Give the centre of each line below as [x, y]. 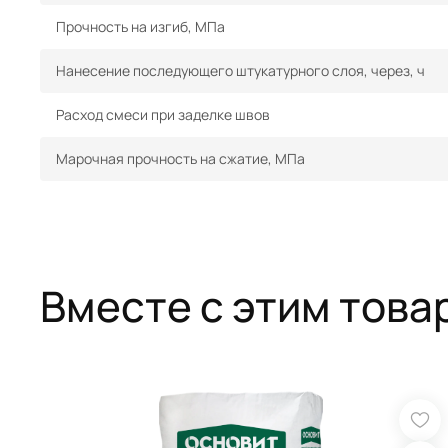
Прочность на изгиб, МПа [140, 26]
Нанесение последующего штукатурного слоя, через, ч [240, 70]
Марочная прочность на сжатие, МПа [180, 158]
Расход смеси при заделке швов [163, 114]
